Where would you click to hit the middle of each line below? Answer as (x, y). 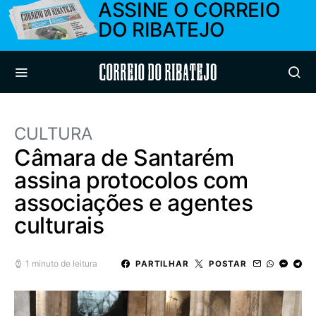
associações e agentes (134, 203)
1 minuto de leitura (61, 263)
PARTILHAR (162, 263)
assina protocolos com (131, 180)
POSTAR (227, 263)
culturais (59, 225)
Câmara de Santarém (124, 158)
